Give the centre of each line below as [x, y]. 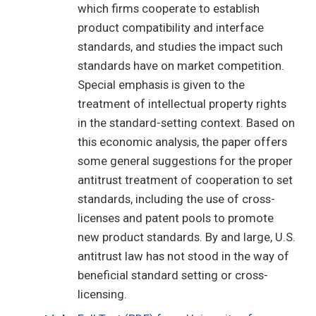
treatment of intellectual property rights [182, 104]
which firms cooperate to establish [169, 9]
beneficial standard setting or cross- [173, 275]
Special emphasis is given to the [162, 85]
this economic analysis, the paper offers [183, 142]
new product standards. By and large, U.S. [187, 237]
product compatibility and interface [171, 28]
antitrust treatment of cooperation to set [186, 180]
